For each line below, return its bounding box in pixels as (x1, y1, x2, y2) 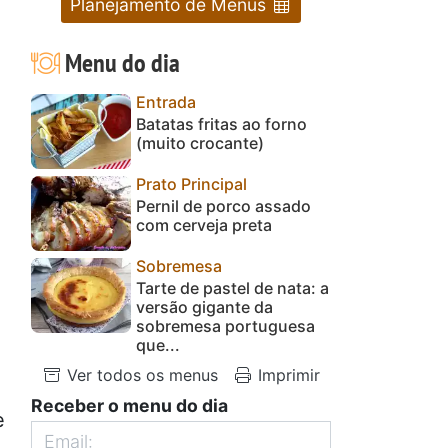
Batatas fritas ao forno (136, 113, 307, 134)
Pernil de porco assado (136, 195, 311, 216)
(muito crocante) (136, 132, 264, 153)
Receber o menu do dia (31, 394, 228, 416)
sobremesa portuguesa (136, 315, 315, 336)
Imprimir (253, 364, 320, 385)
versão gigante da (136, 296, 273, 317)
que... (136, 334, 180, 355)
